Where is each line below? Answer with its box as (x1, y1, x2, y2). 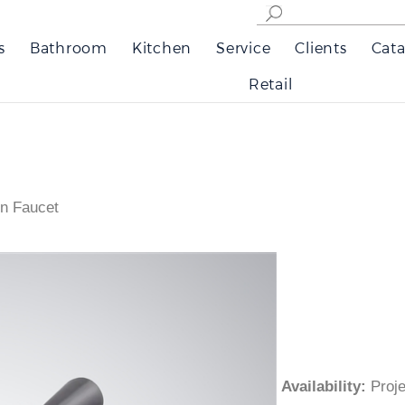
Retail (248, 75, 293, 92)
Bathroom (29, 39, 108, 56)
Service (216, 39, 271, 56)
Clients (295, 39, 347, 56)
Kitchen (131, 39, 193, 56)
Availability (293, 378, 372, 395)
